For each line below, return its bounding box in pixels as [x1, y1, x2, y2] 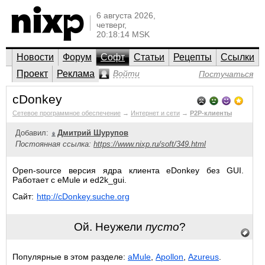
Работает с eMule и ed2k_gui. [12, 175, 127, 185]
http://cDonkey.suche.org [37, 192, 130, 201]
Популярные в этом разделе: [12, 252, 128, 261]
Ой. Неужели [73, 221, 146, 233]
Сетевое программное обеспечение [12, 109, 121, 117]
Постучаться [199, 69, 253, 79]
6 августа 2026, [96, 11, 156, 20]
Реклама [57, 69, 95, 79]
